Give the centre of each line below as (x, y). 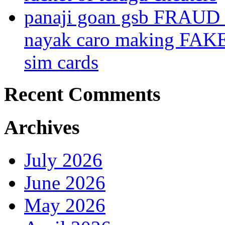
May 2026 (65, 205)
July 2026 (63, 160)
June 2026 (65, 182)
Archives (42, 128)
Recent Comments (82, 94)
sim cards (61, 62)
